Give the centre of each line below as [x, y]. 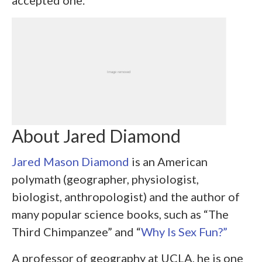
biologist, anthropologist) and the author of [126, 197]
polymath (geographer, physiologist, [105, 179]
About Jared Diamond [96, 135]
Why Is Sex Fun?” [184, 232]
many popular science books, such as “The [120, 214]
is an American [168, 162]
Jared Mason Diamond [70, 162]
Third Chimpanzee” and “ [76, 232]
